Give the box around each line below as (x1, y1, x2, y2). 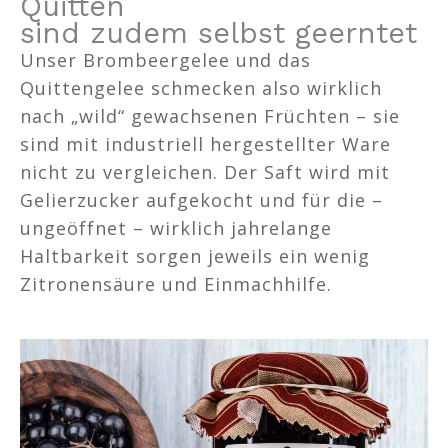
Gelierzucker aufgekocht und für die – (20, 187, 383, 212)
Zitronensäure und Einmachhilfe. (20, 271, 332, 296)
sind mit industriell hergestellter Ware (20, 131, 391, 156)
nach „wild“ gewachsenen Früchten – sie (20, 103, 400, 128)
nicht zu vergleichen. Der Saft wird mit (20, 159, 390, 184)
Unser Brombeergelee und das (20, 47, 311, 72)
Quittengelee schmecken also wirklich (20, 75, 382, 100)
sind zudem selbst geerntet (20, 15, 417, 50)
